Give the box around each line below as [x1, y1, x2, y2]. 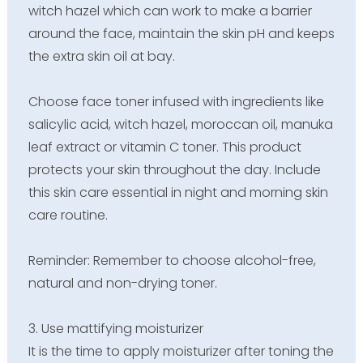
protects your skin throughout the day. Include [28, 160, 321, 179]
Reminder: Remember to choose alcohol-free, [28, 250, 316, 270]
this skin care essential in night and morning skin [28, 182, 328, 202]
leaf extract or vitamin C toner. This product [28, 137, 301, 156]
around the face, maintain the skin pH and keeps [28, 23, 335, 43]
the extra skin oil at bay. [28, 46, 175, 66]
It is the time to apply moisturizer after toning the [28, 341, 334, 361]
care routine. [28, 205, 108, 224]
